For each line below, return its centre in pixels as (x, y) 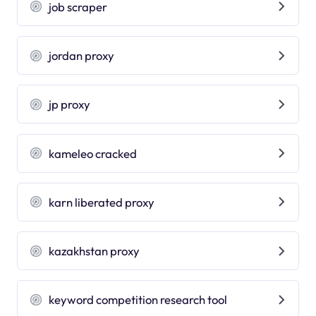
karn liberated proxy (102, 202)
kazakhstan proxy (95, 251)
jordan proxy (82, 55)
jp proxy (70, 104)
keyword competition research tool (138, 300)
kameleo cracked (93, 153)
